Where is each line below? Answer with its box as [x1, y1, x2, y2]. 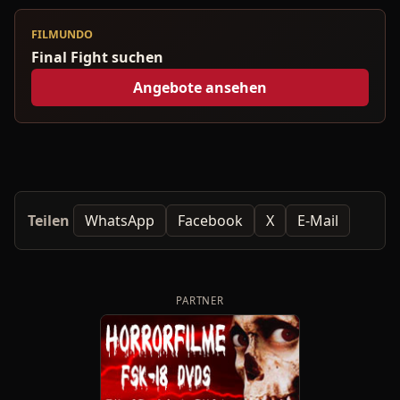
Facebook [178, 210, 243, 230]
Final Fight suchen [31, 47, 163, 68]
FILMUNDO [31, 27, 93, 43]
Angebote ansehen [133, 77, 267, 97]
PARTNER [175, 294, 225, 308]
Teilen [28, 210, 70, 230]
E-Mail [297, 210, 338, 230]
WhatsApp [85, 210, 154, 230]
